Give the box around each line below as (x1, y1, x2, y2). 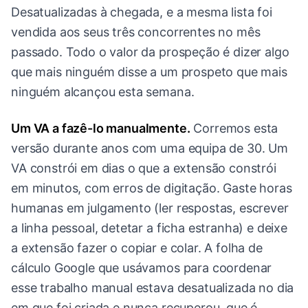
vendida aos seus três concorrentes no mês (11, 25, 261, 40)
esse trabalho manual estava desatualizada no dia (11, 280, 294, 296)
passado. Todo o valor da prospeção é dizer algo (11, 45, 289, 60)
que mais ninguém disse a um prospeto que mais (11, 65, 287, 80)
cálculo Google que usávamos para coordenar (11, 261, 272, 276)
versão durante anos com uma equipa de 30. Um (11, 141, 288, 156)
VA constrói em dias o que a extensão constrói (11, 161, 276, 176)
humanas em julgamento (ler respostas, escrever (11, 201, 289, 216)
